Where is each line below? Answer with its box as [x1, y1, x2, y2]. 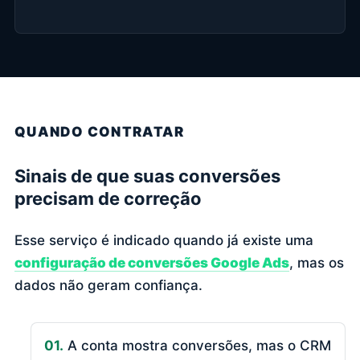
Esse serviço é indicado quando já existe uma [14, 231, 313, 248]
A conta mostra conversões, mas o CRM [63, 337, 332, 354]
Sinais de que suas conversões [14, 165, 280, 186]
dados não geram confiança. [14, 276, 202, 293]
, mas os [289, 254, 344, 271]
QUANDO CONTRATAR [14, 123, 185, 140]
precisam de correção [14, 187, 202, 209]
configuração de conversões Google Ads [14, 254, 289, 271]
